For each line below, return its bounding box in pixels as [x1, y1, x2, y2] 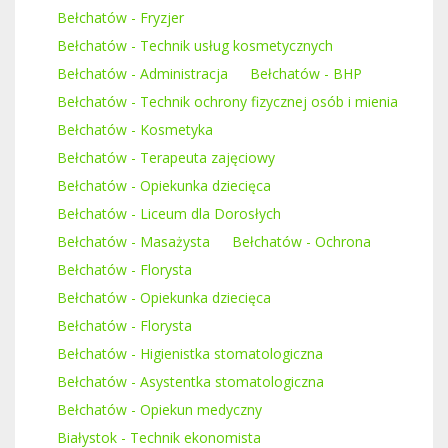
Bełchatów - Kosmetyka [57, 119, 213, 139]
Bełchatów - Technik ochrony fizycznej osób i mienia [57, 91, 398, 111]
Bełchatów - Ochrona [232, 231, 371, 251]
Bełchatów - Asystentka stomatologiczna [57, 371, 324, 391]
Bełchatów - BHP [250, 63, 362, 83]
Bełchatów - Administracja [57, 63, 228, 83]
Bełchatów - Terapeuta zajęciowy [57, 147, 275, 167]
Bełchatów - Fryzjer [57, 7, 184, 27]
